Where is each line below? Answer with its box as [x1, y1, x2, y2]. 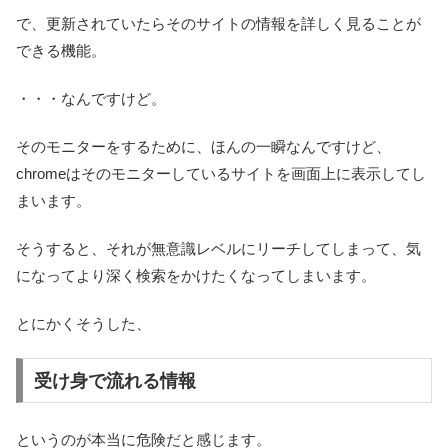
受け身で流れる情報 [33, 370, 196, 391]
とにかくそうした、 [16, 314, 151, 332]
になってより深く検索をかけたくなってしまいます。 [16, 266, 376, 284]
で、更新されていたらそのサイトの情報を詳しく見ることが [16, 14, 421, 32]
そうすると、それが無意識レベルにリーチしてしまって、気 [16, 239, 421, 257]
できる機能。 [16, 41, 106, 59]
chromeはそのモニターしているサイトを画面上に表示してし [16, 164, 426, 182]
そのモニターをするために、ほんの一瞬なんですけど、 [16, 137, 391, 155]
